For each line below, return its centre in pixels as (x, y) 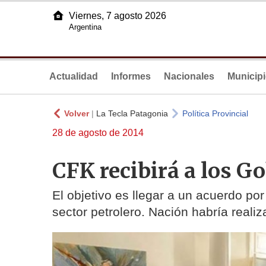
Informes (131, 76)
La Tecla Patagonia (132, 113)
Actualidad (74, 76)
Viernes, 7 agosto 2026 (118, 16)
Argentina (85, 27)
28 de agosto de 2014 (98, 133)
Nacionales (189, 76)
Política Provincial (215, 113)
